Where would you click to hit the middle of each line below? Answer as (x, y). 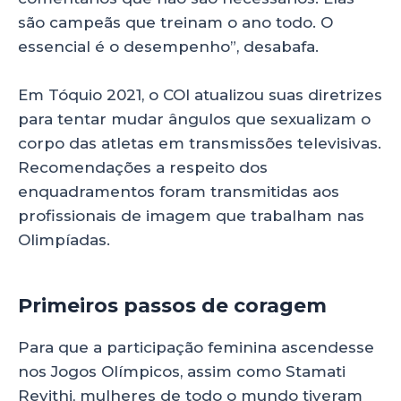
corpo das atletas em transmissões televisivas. (200, 143)
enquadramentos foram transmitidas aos (179, 191)
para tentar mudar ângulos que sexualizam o (194, 119)
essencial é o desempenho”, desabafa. (168, 46)
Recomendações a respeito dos (143, 167)
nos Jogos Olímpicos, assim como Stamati (182, 372)
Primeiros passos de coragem (172, 306)
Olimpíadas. (64, 239)
